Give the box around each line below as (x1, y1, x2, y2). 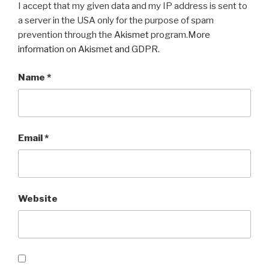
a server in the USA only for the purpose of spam (18, 15, 214, 26)
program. (149, 29, 188, 41)
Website (18, 193, 58, 204)
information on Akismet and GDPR (18, 44, 158, 55)
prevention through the (18, 29, 114, 41)
